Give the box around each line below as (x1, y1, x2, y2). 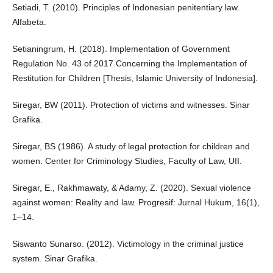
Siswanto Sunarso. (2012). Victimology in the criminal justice (12, 239, 244, 249)
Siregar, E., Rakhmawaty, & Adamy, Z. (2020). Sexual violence (12, 183, 251, 193)
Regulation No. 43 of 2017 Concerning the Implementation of (12, 58, 247, 68)
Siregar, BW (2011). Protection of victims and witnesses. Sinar (12, 99, 250, 110)
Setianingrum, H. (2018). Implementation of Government (12, 43, 230, 54)
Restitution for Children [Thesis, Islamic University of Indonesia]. (12, 73, 258, 83)
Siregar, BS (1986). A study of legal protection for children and (12, 141, 250, 151)
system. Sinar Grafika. (12, 253, 97, 264)
